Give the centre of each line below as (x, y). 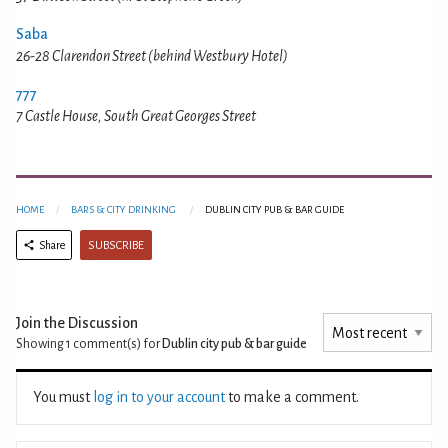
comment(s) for (116, 344)
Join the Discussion (77, 323)
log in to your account (159, 397)
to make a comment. (292, 397)
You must (63, 397)
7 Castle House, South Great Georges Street (136, 116)
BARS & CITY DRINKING (123, 210)
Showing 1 (43, 344)
